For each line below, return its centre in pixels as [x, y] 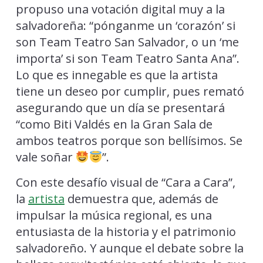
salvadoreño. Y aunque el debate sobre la [129, 248]
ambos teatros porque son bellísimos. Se [129, 141]
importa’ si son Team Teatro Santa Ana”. [127, 59]
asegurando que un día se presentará [120, 108]
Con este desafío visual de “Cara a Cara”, [125, 183]
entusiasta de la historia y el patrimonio [126, 232]
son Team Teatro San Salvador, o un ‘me [127, 42]
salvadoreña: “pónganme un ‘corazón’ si [125, 26]
